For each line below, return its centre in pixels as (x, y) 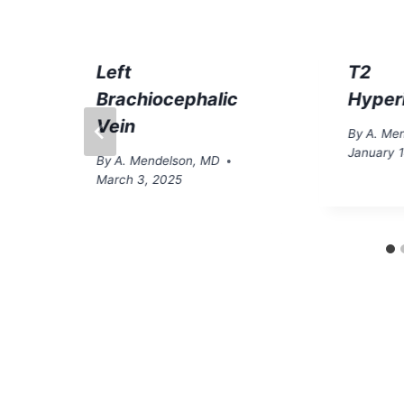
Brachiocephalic (167, 99)
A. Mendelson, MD (168, 161)
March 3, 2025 (139, 180)
